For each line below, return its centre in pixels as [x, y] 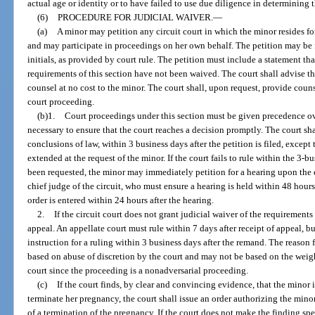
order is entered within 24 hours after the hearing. [121, 200]
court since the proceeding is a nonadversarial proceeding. [138, 271]
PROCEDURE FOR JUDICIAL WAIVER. [135, 18]
